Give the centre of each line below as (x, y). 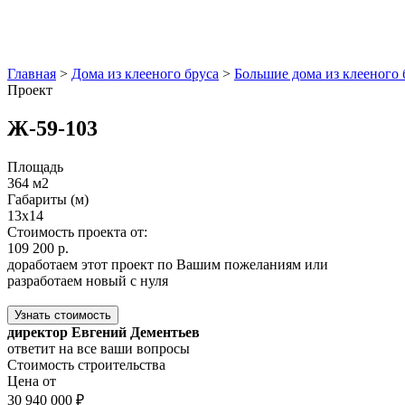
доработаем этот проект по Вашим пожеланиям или (168, 264)
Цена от (32, 381)
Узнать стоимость (63, 315)
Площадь (35, 166)
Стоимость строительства (86, 364)
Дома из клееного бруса (145, 74)
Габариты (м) (48, 199)
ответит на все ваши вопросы (99, 348)
